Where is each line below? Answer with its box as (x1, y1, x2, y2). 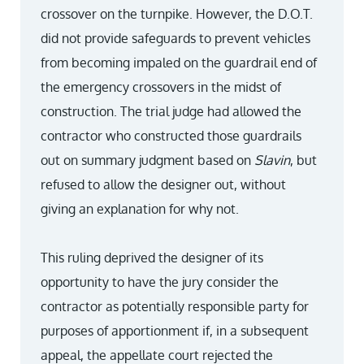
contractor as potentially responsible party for (41, 298, 309, 314)
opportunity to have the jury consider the (41, 274, 279, 290)
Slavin (254, 152, 290, 168)
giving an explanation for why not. (41, 201, 239, 217)
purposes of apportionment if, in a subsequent (41, 323, 309, 339)
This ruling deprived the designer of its (41, 249, 263, 266)
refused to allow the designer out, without (41, 176, 286, 193)
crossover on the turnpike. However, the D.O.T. (41, 6, 313, 22)
